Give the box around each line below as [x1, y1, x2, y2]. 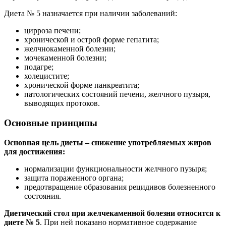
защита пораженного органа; [24, 173, 124, 182]
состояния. [24, 191, 61, 200]
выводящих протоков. [24, 99, 100, 108]
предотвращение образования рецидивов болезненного [24, 182, 215, 191]
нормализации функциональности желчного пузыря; [24, 164, 207, 173]
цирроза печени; [24, 26, 81, 35]
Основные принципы [4, 117, 97, 128]
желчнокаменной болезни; [24, 44, 116, 53]
